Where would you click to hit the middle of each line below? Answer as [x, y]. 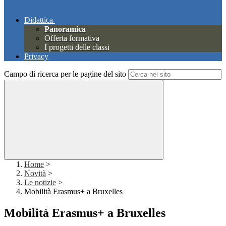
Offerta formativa [72, 38]
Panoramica [65, 29]
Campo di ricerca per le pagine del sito [65, 74]
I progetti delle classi [77, 47]
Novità [35, 174]
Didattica [39, 20]
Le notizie [40, 183]
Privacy [36, 56]
